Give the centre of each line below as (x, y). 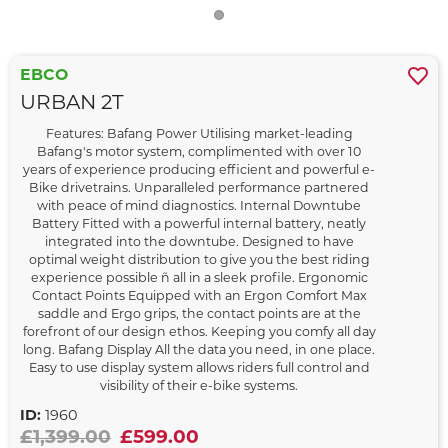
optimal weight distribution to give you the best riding (199, 261)
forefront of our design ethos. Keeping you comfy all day (199, 333)
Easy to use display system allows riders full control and (199, 369)
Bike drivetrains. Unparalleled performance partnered (199, 189)
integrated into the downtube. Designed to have (199, 243)
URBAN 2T (72, 104)
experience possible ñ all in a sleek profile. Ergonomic (199, 279)
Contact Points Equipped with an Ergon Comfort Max (199, 297)
